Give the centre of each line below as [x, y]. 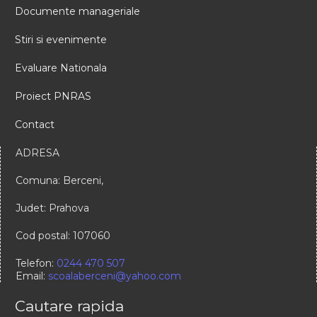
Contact [35, 124]
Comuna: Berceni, [59, 180]
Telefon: [36, 263]
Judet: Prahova [52, 208]
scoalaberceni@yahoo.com [115, 276]
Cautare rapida [69, 306]
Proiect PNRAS [53, 96]
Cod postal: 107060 [63, 235]
